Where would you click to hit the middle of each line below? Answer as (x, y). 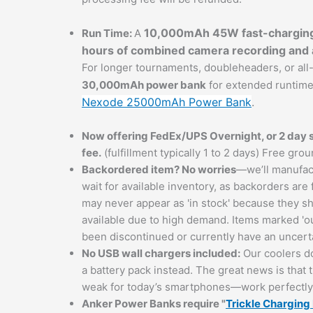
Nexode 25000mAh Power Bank (167, 102)
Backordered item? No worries (159, 170)
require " (204, 304)
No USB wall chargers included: (161, 254)
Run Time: (108, 34)
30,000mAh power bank (144, 85)
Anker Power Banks (132, 304)
